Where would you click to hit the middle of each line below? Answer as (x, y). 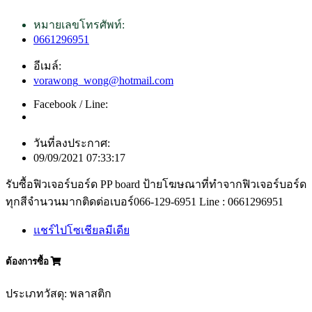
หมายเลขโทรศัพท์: (79, 25)
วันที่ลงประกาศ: (72, 143)
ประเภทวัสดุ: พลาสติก (58, 293)
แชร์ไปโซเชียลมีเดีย (81, 231)
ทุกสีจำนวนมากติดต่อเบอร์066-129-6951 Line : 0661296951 (145, 202)
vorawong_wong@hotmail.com (103, 81)
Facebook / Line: (71, 104)
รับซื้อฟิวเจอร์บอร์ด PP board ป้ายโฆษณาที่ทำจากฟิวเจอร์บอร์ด (156, 185)
